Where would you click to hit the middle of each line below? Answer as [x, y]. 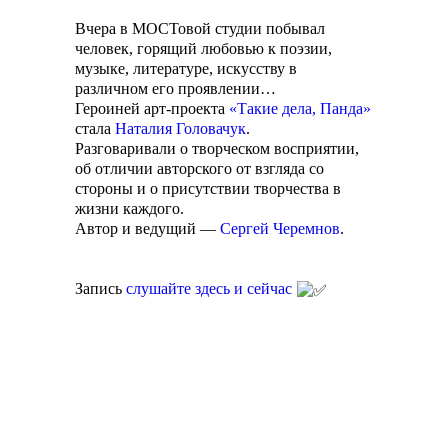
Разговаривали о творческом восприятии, [217, 148]
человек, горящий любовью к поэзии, [203, 48]
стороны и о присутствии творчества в [208, 188]
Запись [100, 288]
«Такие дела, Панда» [300, 108]
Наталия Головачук [180, 128]
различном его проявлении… [175, 88]
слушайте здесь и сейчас [209, 288]
